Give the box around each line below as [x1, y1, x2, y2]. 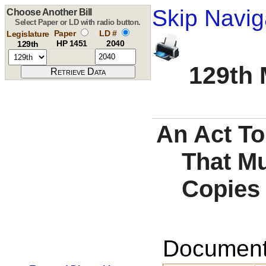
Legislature [7, 29, 49, 39]
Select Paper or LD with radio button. [15, 18, 141, 27]
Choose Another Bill [7, 7, 92, 17]
